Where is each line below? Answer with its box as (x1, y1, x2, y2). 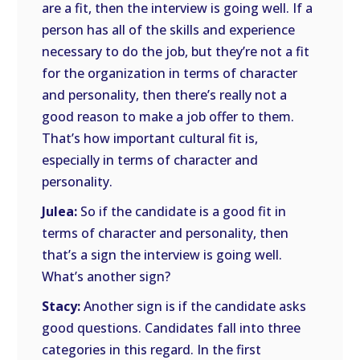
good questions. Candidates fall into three (42, 319, 301, 337)
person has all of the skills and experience (42, 21, 296, 39)
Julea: (42, 202, 78, 220)
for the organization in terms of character (42, 64, 298, 82)
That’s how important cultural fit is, (42, 129, 259, 147)
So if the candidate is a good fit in (77, 202, 287, 220)
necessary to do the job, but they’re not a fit (42, 43, 310, 60)
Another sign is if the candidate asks (80, 297, 307, 315)
